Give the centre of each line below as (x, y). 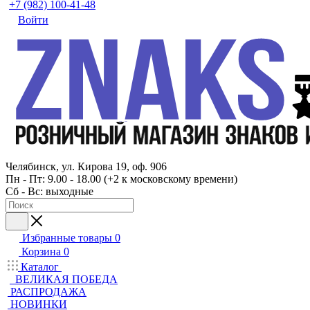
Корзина (41, 252)
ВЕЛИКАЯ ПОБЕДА (66, 279)
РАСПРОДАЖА (48, 292)
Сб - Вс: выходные (49, 191)
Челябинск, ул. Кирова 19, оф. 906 (86, 166)
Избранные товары (67, 238)
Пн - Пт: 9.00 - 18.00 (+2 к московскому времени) (121, 179)
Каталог (40, 267)
